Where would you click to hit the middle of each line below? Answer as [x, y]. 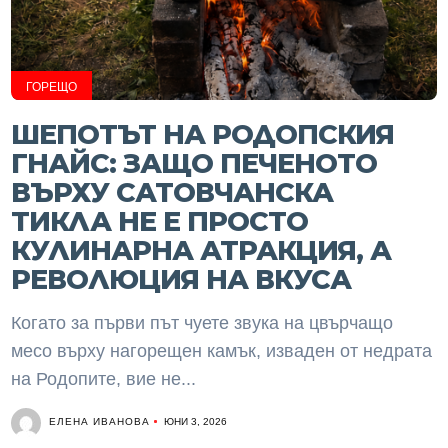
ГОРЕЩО [52, 87]
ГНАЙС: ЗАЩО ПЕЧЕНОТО [194, 163]
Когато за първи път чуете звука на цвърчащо [202, 323]
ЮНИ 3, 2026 [196, 421]
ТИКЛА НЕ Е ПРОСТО [160, 221]
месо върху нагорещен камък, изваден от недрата [222, 351]
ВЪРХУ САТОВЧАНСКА [172, 192]
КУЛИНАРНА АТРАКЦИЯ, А [201, 250]
